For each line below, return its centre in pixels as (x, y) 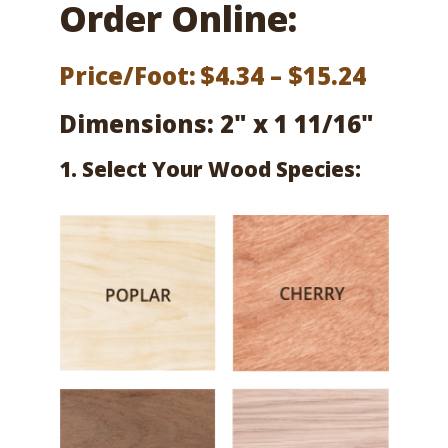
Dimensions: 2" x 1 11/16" (216, 123)
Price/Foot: (127, 75)
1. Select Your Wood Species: (210, 169)
